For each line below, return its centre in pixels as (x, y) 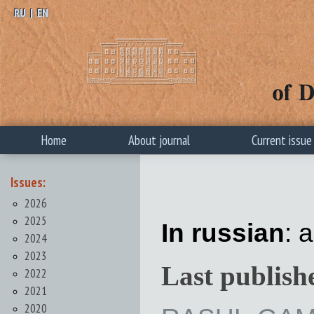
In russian (223, 233)
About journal (159, 140)
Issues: (28, 182)
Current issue (282, 140)
